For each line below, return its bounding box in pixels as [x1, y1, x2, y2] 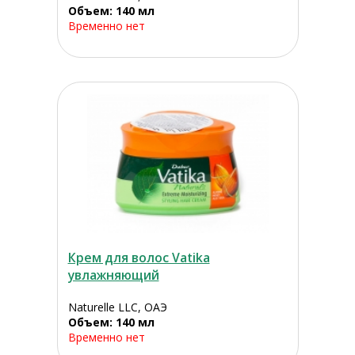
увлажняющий [67, 266, 159, 284]
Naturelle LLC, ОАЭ [67, 300, 167, 315]
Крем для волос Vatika [67, 249, 210, 267]
